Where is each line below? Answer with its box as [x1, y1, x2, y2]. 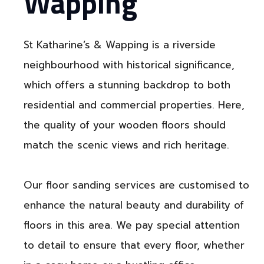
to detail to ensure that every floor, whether [24, 237, 245, 253]
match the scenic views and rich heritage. [24, 137, 229, 153]
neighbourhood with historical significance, [24, 57, 235, 72]
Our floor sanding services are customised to [24, 177, 249, 193]
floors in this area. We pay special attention [24, 217, 240, 233]
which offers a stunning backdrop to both [24, 77, 230, 93]
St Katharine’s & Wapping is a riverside [24, 37, 216, 52]
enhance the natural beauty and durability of [24, 197, 244, 213]
